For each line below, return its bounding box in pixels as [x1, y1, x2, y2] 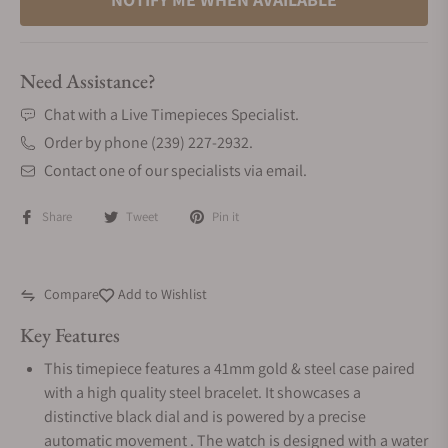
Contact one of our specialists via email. [44, 160, 307, 181]
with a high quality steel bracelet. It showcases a [44, 382, 361, 403]
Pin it [212, 208, 239, 225]
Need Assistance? [20, 68, 156, 94]
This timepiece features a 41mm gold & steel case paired [44, 358, 415, 379]
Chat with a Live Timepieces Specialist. [44, 104, 299, 125]
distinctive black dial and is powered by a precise [44, 406, 366, 427]
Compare [44, 285, 99, 303]
